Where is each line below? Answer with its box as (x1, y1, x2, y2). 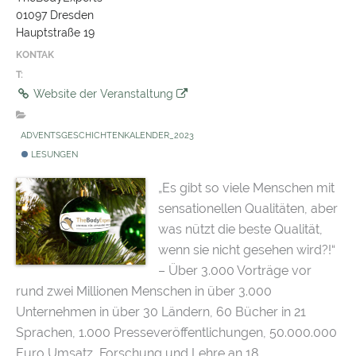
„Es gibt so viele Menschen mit (158, 180, 335, 196)
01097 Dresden (16, 9, 94, 22)
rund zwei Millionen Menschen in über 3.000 (16, 284, 272, 300)
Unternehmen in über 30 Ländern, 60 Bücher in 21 (16, 304, 306, 320)
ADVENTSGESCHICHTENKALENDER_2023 (20, 130, 194, 141)
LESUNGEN (28, 149, 78, 161)
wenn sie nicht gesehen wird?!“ (158, 242, 336, 258)
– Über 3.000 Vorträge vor (158, 263, 312, 279)
